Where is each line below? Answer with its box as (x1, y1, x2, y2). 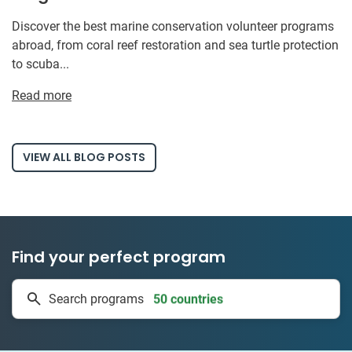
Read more (12, 88, 71, 104)
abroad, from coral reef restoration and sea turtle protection (12, 38, 339, 53)
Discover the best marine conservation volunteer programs (12, 19, 334, 35)
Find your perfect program (12, 246, 225, 269)
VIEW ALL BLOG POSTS (23, 149, 145, 166)
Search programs (49, 291, 144, 306)
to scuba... (12, 57, 69, 72)
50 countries (152, 267, 223, 283)
